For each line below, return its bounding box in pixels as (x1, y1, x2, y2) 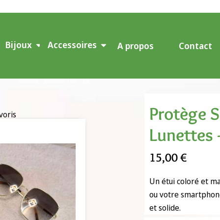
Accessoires (48, 39, 97, 51)
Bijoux (4, 39, 32, 51)
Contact (179, 40, 213, 52)
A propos (117, 40, 154, 52)
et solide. (149, 202, 181, 213)
